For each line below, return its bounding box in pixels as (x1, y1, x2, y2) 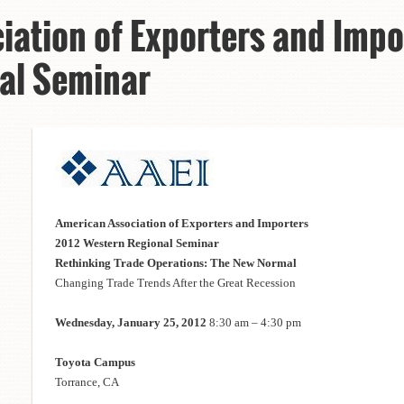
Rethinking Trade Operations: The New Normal (55, 255, 299, 270)
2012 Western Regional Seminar (55, 235, 222, 250)
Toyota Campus (55, 354, 135, 369)
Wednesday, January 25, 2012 (55, 315, 207, 329)
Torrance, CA (55, 374, 122, 389)
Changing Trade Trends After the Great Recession (55, 275, 296, 289)
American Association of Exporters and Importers (55, 216, 308, 230)
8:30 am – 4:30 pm (207, 315, 301, 329)
